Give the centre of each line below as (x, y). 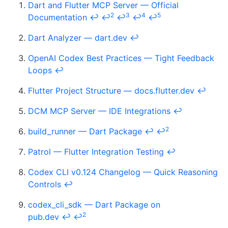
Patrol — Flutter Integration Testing (96, 152)
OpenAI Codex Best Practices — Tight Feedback (121, 58)
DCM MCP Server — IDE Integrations (99, 111)
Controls (45, 184)
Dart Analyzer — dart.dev (78, 38)
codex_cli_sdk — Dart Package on (94, 205)
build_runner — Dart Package (85, 132)
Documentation (58, 18)
